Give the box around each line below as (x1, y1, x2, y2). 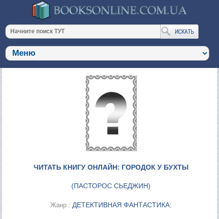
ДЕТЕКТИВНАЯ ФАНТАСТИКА (72, 200, 170, 209)
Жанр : (50, 201, 73, 209)
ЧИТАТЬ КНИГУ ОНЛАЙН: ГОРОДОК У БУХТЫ (33, 163, 189, 171)
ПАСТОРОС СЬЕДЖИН (74, 181, 149, 190)
